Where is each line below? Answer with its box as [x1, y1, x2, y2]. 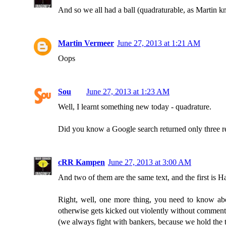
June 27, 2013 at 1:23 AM [86, 87, 169, 96]
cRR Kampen [58, 158, 105, 166]
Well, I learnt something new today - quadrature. [58, 102, 211, 111]
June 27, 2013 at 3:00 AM [108, 158, 191, 166]
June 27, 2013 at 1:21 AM [117, 39, 200, 47]
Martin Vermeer [58, 39, 114, 47]
